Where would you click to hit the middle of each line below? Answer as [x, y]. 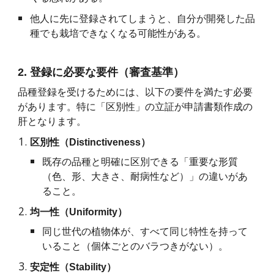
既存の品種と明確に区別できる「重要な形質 [140, 162]
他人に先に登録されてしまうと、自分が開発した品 [143, 19]
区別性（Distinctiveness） [91, 143]
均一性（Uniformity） [79, 212]
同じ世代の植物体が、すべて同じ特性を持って [145, 232]
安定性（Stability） [73, 267]
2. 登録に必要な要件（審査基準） [101, 72]
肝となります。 [52, 122]
